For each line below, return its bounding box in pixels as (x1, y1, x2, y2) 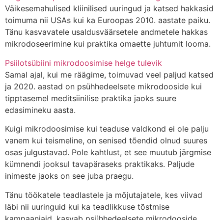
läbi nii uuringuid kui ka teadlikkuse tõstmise (5, 201, 169, 212)
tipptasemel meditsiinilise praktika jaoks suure (5, 93, 176, 103)
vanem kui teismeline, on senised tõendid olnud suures (5, 136, 207, 146)
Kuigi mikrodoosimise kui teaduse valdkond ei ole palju (5, 124, 209, 134)
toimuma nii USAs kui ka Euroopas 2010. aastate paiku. (5, 15, 210, 26)
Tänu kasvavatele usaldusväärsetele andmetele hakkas (5, 27, 208, 37)
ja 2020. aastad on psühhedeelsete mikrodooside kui (5, 81, 202, 91)
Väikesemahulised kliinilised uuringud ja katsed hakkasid (5, 3, 214, 14)
